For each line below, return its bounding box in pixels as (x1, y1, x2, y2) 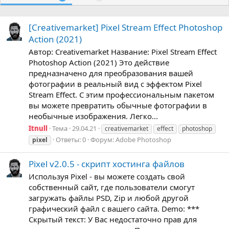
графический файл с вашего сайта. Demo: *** (29, 203, 199, 214)
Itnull (29, 124, 48, 133)
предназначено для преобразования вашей (29, 68, 193, 79)
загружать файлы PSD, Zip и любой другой (29, 193, 189, 203)
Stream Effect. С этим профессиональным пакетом (29, 89, 214, 100)
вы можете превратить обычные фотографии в (29, 100, 207, 111)
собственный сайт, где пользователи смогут (29, 182, 195, 193)
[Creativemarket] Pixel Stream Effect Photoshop (29, 21, 222, 33)
